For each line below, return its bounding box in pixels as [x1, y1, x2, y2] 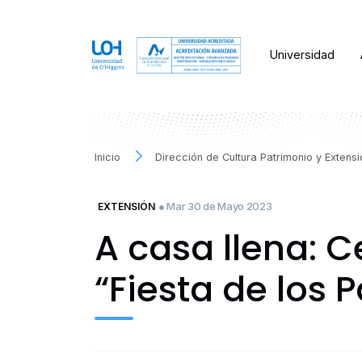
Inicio [95, 150, 120, 163]
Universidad [270, 48, 335, 62]
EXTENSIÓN [98, 200, 155, 213]
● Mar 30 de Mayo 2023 [158, 199, 272, 213]
